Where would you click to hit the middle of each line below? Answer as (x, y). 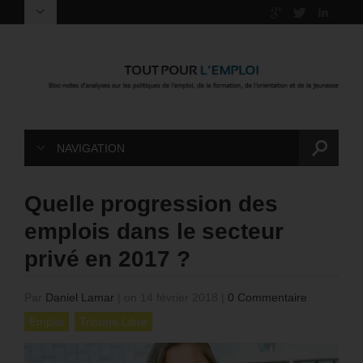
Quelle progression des (151, 204)
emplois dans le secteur (154, 232)
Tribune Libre (113, 322)
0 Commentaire (267, 298)
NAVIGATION (91, 149)
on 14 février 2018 (171, 298)
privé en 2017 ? (107, 259)
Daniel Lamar (80, 298)
